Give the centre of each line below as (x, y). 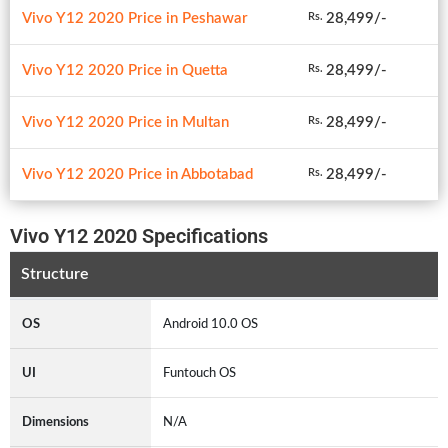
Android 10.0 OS (213, 323)
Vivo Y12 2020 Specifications (139, 235)
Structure (54, 274)
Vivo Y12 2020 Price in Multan (125, 122)
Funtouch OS (202, 372)
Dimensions (55, 421)
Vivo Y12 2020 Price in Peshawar (135, 18)
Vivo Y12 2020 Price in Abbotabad (137, 174)
